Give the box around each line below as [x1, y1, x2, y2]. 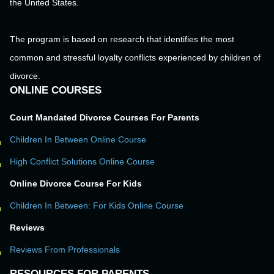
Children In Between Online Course [10, 135, 146, 145]
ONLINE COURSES [10, 84, 102, 97]
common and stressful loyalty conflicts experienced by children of [10, 53, 261, 63]
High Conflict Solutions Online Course [10, 157, 155, 167]
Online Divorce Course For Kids [10, 179, 142, 189]
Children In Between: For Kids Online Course [10, 201, 183, 211]
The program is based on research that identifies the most [10, 34, 234, 45]
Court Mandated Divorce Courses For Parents [10, 113, 199, 123]
